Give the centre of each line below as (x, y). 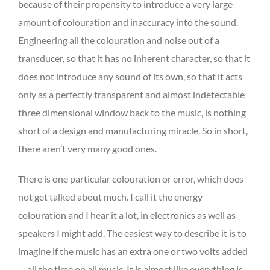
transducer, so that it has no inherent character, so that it (134, 58)
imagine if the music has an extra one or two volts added (133, 251)
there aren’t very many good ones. (87, 149)
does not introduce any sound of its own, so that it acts (130, 77)
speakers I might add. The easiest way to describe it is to (132, 233)
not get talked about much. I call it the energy (110, 197)
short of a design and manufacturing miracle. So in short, (133, 131)
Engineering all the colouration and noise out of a (119, 40)
